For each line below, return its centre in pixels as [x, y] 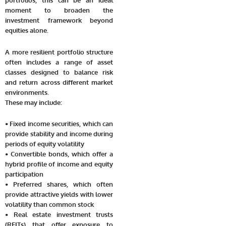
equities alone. [27, 30]
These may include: [34, 102]
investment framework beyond [59, 20]
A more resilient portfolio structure [59, 52]
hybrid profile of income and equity [59, 164]
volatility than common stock [49, 205]
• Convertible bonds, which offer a [59, 154]
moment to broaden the [59, 10]
